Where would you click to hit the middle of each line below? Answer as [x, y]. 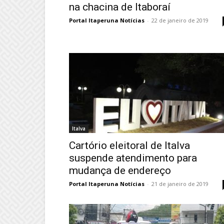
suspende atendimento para [133, 158]
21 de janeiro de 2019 [180, 184]
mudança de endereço [120, 170]
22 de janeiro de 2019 [180, 20]
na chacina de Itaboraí [120, 7]
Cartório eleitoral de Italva [129, 145]
